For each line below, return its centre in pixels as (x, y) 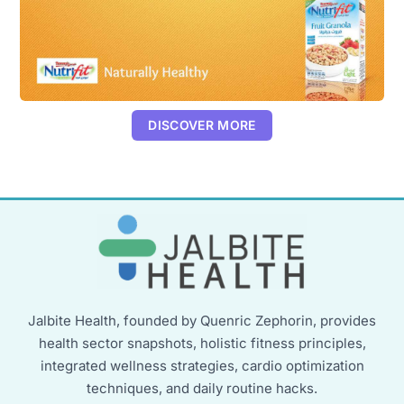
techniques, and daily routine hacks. (202, 388)
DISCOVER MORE (202, 124)
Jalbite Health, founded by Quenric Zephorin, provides (202, 321)
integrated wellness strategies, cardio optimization (202, 366)
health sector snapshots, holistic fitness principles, (202, 343)
